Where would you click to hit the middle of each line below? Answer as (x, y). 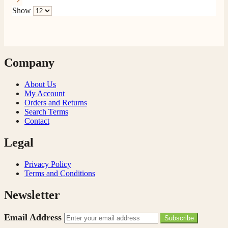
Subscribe (179, 218)
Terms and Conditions (60, 174)
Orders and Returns (56, 103)
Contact (37, 121)
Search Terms (46, 112)
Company (29, 63)
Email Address (34, 217)
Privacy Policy (48, 164)
